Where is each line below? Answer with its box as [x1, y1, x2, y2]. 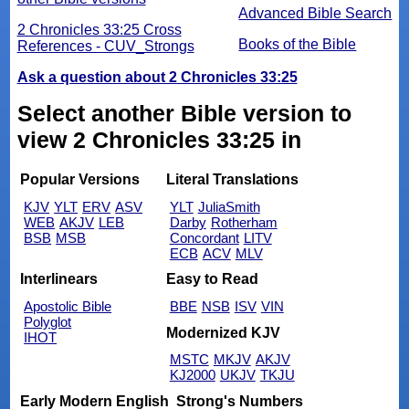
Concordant [169, 229, 239, 246]
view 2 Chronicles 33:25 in [16, 127, 301, 153]
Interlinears [20, 271, 99, 288]
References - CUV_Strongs [16, 38, 194, 55]
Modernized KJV [165, 324, 280, 341]
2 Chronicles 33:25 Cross [16, 22, 182, 38]
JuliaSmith [197, 198, 260, 215]
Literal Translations [165, 172, 299, 188]
